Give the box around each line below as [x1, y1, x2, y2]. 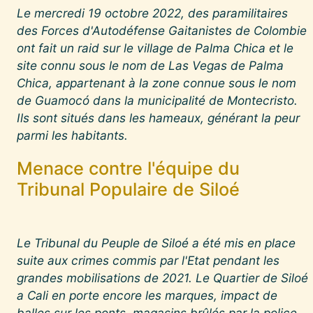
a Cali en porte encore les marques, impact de [17, 287, 277, 303]
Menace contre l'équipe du [17, 157, 240, 179]
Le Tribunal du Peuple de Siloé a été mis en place [17, 235, 296, 250]
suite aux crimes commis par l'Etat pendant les [17, 252, 279, 268]
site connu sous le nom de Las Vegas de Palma [17, 57, 284, 73]
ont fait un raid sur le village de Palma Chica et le [17, 40, 293, 55]
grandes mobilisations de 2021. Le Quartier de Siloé [17, 270, 308, 285]
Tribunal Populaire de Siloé [17, 178, 240, 200]
